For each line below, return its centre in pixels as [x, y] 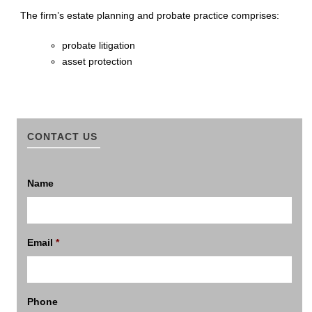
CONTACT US [62, 136]
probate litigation [99, 45]
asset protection [97, 61]
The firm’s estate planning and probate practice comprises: [150, 15]
